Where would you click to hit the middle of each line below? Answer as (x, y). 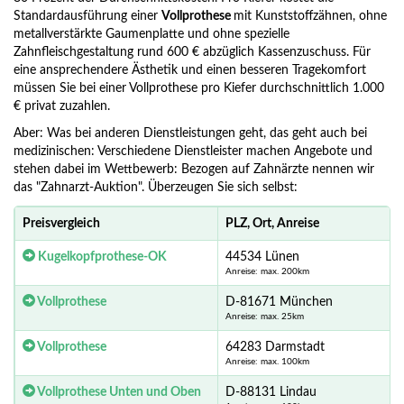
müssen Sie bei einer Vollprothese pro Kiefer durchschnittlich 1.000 (199, 89)
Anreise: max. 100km (267, 362)
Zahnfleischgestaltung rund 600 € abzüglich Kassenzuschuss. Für (192, 53)
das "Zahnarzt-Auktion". (81, 188)
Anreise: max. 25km (265, 317)
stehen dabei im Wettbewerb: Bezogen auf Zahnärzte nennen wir (194, 170)
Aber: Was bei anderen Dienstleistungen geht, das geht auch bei (190, 134)
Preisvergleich (61, 224)
